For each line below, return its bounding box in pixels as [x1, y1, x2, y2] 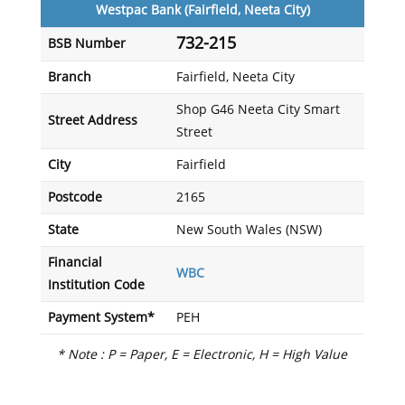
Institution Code [47, 278, 145, 293]
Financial [47, 255, 102, 270]
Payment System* [47, 310, 155, 325]
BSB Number [47, 36, 126, 52]
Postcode [47, 190, 102, 205]
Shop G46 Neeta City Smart [175, 102, 340, 118]
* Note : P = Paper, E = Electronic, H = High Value [57, 347, 348, 363]
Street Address [47, 113, 137, 128]
